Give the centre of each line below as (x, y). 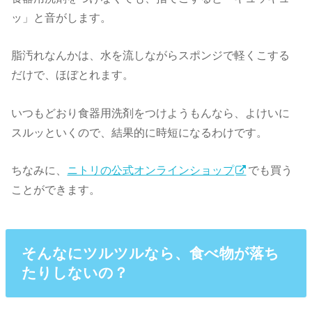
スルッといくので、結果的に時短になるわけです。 (140, 132)
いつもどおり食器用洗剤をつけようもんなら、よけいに (151, 112)
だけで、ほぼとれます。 (73, 75)
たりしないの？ (75, 272)
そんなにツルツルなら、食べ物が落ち (150, 253)
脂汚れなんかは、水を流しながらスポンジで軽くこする (151, 55)
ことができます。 (56, 189)
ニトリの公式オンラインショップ (151, 170)
